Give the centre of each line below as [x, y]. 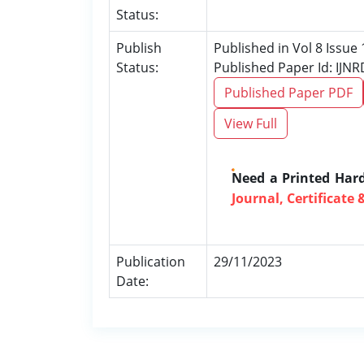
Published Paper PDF [288, 93]
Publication [151, 262]
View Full [251, 123]
